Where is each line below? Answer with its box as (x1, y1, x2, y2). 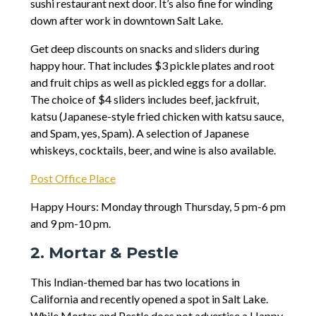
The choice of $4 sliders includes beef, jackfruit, (30, 92, 259, 107)
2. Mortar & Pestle (30, 243, 178, 263)
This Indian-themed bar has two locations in (30, 275, 240, 289)
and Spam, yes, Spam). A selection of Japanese (30, 126, 249, 140)
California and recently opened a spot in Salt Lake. (30, 292, 268, 306)
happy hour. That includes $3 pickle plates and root (30, 59, 274, 73)
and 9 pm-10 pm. (30, 217, 111, 231)
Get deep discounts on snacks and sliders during (30, 42, 260, 56)
